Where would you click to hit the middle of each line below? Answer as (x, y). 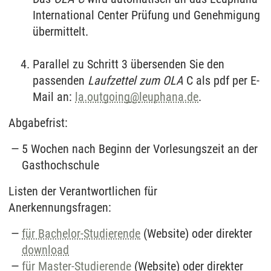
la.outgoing (103, 96)
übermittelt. (60, 31)
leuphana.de (169, 96)
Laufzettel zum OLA (134, 80)
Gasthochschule (61, 165)
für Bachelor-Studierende (81, 233)
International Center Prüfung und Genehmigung (146, 15)
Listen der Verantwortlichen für (83, 191)
